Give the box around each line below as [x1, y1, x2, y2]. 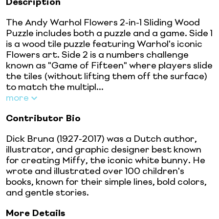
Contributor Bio [6, 114, 81, 123]
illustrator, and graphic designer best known [6, 145, 201, 154]
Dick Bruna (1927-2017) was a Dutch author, [6, 134, 197, 144]
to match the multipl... [6, 83, 104, 92]
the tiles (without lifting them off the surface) [6, 72, 207, 81]
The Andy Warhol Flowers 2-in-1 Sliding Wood [6, 18, 200, 27]
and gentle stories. [6, 188, 89, 197]
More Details [6, 209, 65, 218]
